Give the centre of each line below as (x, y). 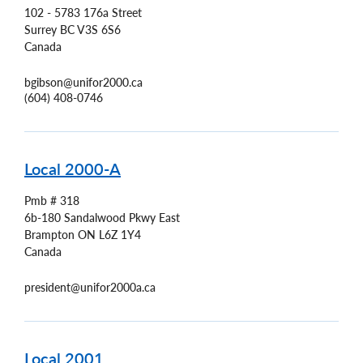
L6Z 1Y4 (120, 235)
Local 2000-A (73, 168)
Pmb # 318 (52, 201)
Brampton (49, 235)
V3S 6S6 (99, 29)
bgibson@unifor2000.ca (83, 82)
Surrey (41, 29)
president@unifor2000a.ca (90, 288)
